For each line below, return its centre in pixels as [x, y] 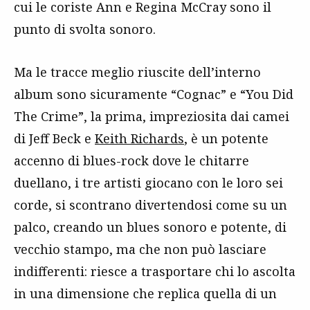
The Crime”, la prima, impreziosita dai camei [152, 116]
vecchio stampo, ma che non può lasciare [140, 249]
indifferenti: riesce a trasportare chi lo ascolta [155, 271]
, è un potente [226, 138]
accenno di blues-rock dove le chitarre [131, 161]
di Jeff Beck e [54, 138]
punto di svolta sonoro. [85, 29]
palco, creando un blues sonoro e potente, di [150, 227]
